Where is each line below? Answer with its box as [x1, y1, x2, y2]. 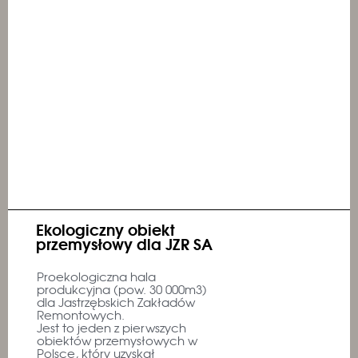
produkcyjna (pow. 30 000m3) [37, 280, 207, 298]
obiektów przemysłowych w [37, 332, 197, 349]
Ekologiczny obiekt [36, 217, 175, 241]
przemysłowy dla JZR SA [36, 232, 213, 255]
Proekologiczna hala [37, 268, 156, 285]
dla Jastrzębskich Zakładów [37, 293, 195, 311]
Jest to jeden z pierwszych [37, 319, 186, 336]
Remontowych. [37, 306, 125, 324]
